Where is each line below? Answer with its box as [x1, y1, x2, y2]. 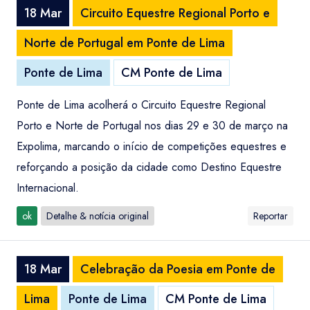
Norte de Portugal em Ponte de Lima [24, 34, 225, 52]
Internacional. [17, 180, 79, 196]
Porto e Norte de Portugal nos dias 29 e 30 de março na [17, 118, 288, 134]
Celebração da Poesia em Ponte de [80, 260, 275, 278]
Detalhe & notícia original [46, 209, 149, 223]
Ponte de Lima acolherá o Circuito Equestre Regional [17, 97, 266, 113]
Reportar [253, 209, 288, 223]
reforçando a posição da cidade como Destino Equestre [17, 159, 282, 175]
